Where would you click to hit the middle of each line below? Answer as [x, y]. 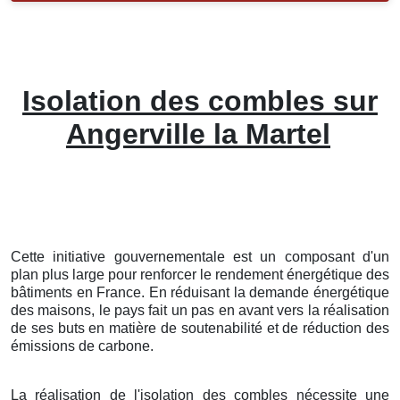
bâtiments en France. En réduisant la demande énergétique [200, 292]
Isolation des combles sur [200, 100]
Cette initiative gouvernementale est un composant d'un [200, 256]
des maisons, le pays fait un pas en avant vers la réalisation [200, 310]
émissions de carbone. [82, 346]
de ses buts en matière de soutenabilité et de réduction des [200, 328]
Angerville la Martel [198, 133]
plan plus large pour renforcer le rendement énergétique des [200, 274]
